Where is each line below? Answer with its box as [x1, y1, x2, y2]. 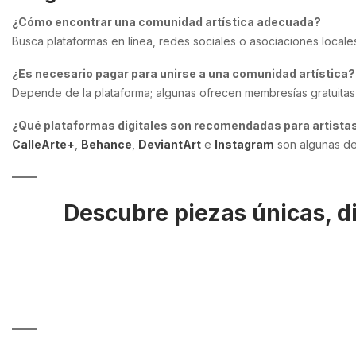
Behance [81, 137, 132, 152]
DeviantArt [138, 137, 201, 152]
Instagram [215, 137, 274, 152]
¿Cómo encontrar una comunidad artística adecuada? [12, 15, 321, 29]
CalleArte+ [12, 137, 75, 152]
